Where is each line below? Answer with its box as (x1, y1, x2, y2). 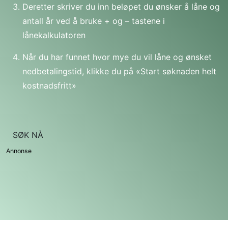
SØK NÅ (13, 130, 48, 140)
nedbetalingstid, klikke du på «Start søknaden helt (22, 66, 216, 77)
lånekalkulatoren (22, 30, 85, 41)
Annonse (6, 147, 32, 155)
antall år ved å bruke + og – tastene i (22, 16, 165, 26)
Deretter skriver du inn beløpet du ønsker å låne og (22, 2, 220, 12)
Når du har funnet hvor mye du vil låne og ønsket (22, 52, 212, 63)
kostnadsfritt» (22, 80, 76, 91)
